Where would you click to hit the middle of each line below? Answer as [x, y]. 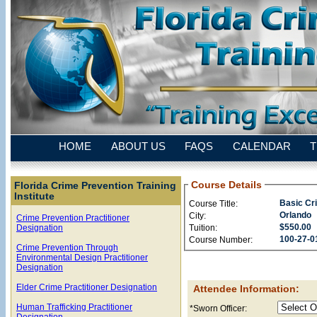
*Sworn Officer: [218, 308]
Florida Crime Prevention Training [95, 185]
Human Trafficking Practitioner [74, 307]
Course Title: [213, 203]
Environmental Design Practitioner [82, 257]
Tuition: [203, 227]
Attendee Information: [246, 288]
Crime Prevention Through [67, 247]
